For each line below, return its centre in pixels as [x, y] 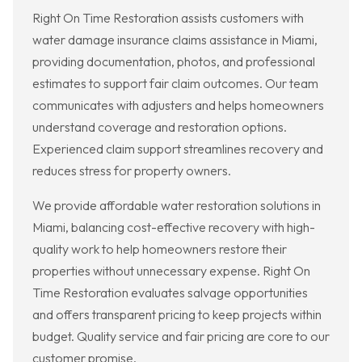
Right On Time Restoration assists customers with [168, 18]
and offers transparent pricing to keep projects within [177, 315]
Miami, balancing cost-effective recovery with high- [174, 227]
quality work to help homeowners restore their [160, 249]
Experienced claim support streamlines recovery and [178, 149]
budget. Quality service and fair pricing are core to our [181, 337]
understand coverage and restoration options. [160, 127]
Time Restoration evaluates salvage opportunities [170, 293]
